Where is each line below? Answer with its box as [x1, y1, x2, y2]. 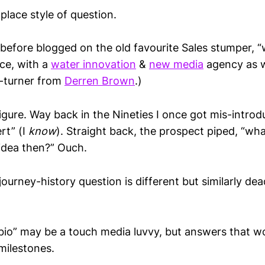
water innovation [51, 58, 136, 71]
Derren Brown [64, 75, 135, 88]
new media [149, 58, 203, 71]
